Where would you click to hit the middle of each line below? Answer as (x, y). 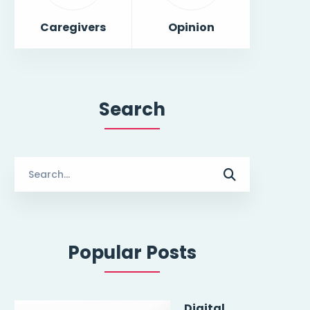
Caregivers (73, 27)
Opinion (191, 27)
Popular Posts (132, 253)
